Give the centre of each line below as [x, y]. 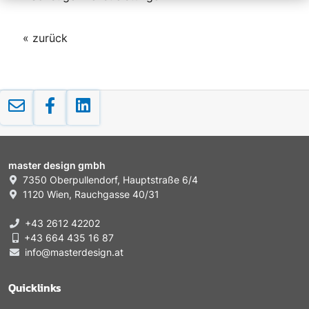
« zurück [45, 38]
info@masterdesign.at [74, 252]
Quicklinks [35, 288]
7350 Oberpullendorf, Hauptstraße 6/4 [109, 180]
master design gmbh [57, 166]
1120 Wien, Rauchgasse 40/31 [90, 195]
